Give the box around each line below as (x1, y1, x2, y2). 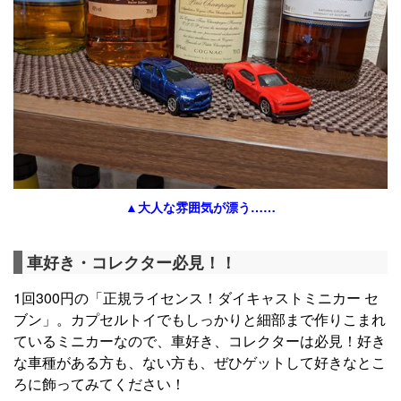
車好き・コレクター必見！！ (27, 250, 236, 274)
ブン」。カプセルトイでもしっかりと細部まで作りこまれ (13, 308, 386, 329)
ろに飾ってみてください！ (13, 372, 185, 394)
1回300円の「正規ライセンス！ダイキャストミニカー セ (13, 286, 379, 308)
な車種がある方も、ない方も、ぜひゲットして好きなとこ (13, 351, 386, 372)
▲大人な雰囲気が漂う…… (125, 197, 276, 216)
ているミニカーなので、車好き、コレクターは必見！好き (13, 329, 386, 351)
